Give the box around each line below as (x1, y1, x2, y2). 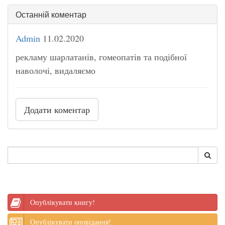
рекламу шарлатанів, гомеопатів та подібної (16, 50, 187, 63)
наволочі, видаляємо (16, 64, 95, 76)
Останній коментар (16, 8, 86, 20)
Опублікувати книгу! (30, 197, 95, 207)
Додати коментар (24, 103, 90, 116)
